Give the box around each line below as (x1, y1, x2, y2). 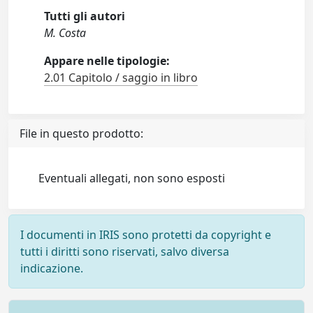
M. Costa (44, 25, 87, 41)
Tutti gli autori (44, 8, 126, 24)
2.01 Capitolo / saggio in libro (44, 70, 198, 86)
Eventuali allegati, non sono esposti (38, 170, 226, 187)
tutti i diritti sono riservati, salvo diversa (20, 244, 229, 260)
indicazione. (20, 261, 83, 277)
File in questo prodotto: (20, 126, 143, 142)
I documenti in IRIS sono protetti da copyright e (20, 227, 271, 243)
